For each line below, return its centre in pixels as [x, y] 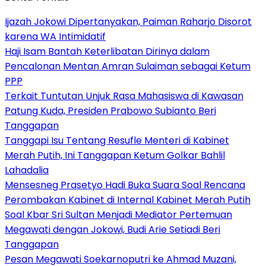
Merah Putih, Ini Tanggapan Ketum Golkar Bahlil [115, 156]
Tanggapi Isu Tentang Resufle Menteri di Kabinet [117, 141]
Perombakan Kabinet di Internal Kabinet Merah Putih [128, 200]
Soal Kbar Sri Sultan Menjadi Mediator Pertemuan [118, 215]
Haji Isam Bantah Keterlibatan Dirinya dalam [107, 52]
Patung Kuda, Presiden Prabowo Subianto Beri [110, 111]
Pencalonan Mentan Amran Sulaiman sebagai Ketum [128, 66]
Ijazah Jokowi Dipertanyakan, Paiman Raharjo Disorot [128, 22]
